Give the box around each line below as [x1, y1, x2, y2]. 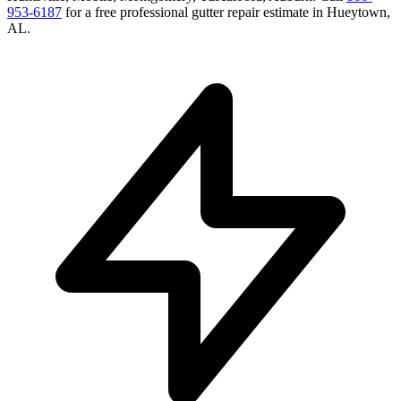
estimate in [260, 4, 327, 21]
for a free [65, 4, 120, 21]
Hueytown [327, 4, 387, 21]
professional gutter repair [120, 4, 260, 21]
